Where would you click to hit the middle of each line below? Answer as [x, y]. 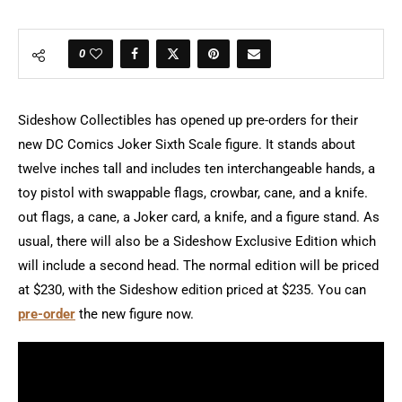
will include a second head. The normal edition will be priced [198, 266]
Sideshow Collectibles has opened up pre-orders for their [188, 120]
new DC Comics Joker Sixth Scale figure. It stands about [187, 144]
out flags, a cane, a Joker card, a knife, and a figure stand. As [199, 217]
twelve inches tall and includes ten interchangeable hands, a [197, 169]
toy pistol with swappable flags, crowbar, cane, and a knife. [195, 193]
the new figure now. [135, 314]
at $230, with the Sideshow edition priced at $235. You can [192, 290]
